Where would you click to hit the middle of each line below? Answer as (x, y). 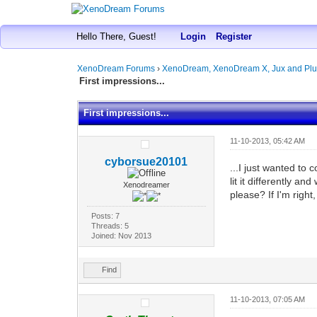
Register (234, 36)
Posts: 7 (105, 215)
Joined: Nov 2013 (121, 235)
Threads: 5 (110, 225)
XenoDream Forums (116, 69)
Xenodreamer (146, 184)
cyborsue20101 (146, 161)
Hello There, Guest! (117, 36)
